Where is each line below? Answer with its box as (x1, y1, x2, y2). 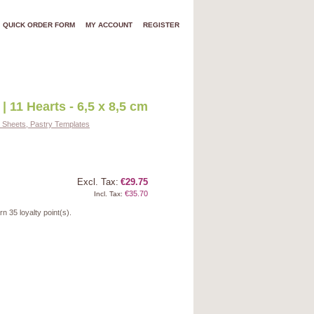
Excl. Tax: (77, 177, 118, 187)
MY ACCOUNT (86, 21, 132, 29)
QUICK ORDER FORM (3, 21, 75, 29)
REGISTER (143, 21, 179, 29)
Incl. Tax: (94, 190, 123, 198)
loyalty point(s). (18, 208, 71, 217)
